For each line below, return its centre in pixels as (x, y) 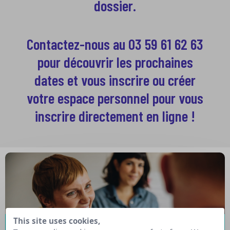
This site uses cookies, (57, 221)
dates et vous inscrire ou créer (115, 80)
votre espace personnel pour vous (115, 98)
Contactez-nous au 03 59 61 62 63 (115, 44)
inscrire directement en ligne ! (115, 116)
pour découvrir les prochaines (115, 62)
